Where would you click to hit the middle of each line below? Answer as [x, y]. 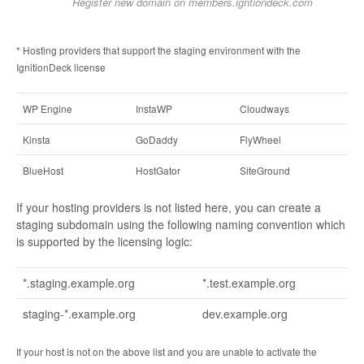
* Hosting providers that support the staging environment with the [158, 50]
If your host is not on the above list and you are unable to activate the [167, 352]
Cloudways [264, 109]
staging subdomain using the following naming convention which [181, 225]
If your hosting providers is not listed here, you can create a [169, 208]
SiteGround [265, 171]
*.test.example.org [249, 283]
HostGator [158, 171]
